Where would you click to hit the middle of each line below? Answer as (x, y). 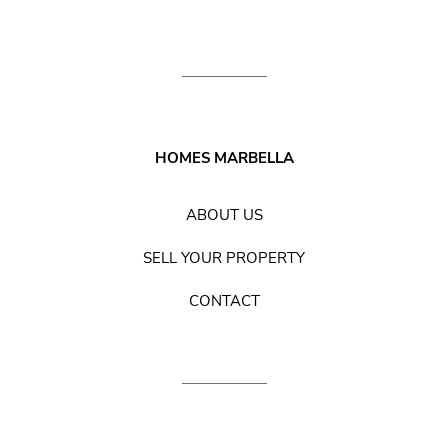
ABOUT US (224, 215)
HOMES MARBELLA (224, 157)
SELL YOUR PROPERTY (224, 258)
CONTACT (224, 301)
